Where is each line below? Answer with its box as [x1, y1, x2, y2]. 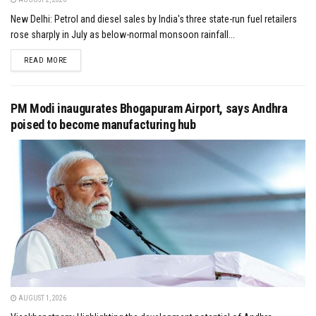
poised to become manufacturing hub [11, 116, 196, 132]
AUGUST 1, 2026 [17, 293, 66, 302]
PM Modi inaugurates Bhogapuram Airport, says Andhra [11, 100, 288, 116]
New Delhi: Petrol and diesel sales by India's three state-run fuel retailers [11, 13, 297, 25]
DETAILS [66, 54, 97, 64]
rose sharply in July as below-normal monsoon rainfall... [11, 28, 235, 40]
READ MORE [24, 55, 68, 65]
